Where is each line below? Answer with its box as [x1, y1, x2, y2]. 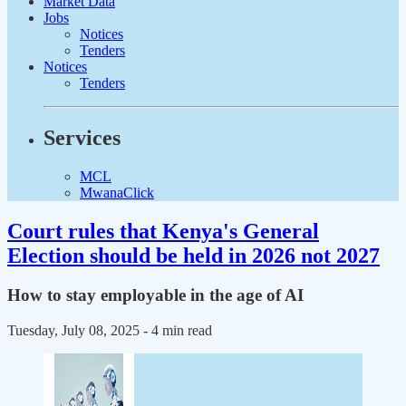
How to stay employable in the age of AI [7, 285, 304, 305]
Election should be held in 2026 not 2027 [7, 243, 380, 267]
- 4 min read [143, 323, 212, 339]
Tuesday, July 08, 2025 [7, 323, 143, 339]
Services [43, 125, 121, 150]
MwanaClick [80, 184, 154, 200]
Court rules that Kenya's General [7, 218, 319, 243]
